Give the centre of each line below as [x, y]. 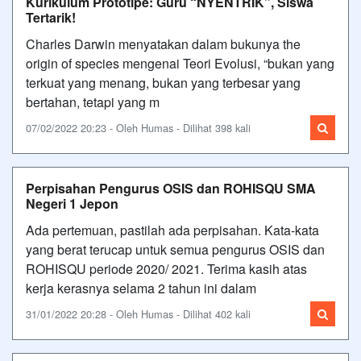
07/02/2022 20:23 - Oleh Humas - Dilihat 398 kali [138, 127]
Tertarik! [51, 17]
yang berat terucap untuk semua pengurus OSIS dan [175, 249]
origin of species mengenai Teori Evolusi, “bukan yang [180, 63]
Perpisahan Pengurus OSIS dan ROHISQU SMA [171, 188]
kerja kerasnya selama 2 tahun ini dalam [141, 288]
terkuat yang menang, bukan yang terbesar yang [163, 82]
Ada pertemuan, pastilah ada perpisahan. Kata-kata [172, 230]
